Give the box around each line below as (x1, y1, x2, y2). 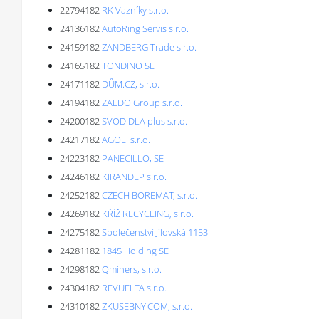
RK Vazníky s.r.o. (102, 4, 169, 16)
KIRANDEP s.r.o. (102, 170, 167, 183)
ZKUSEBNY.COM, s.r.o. (102, 300, 192, 313)
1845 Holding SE (102, 244, 169, 257)
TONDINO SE (102, 59, 155, 72)
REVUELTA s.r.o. (102, 281, 167, 294)
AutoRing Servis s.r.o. (102, 22, 189, 35)
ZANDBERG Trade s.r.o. (102, 41, 197, 53)
